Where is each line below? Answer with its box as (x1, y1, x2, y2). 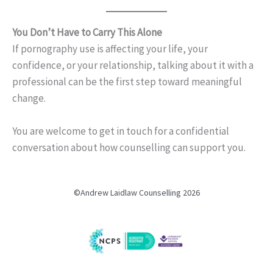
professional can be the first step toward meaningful (12, 74, 242, 88)
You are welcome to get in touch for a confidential (12, 124, 229, 138)
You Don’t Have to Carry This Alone (12, 25, 162, 39)
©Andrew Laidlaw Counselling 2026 (73, 186, 200, 198)
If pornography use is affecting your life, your (12, 41, 208, 55)
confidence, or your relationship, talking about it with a (12, 58, 253, 72)
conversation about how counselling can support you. (12, 140, 246, 154)
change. (12, 91, 46, 105)
